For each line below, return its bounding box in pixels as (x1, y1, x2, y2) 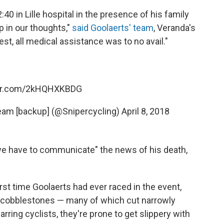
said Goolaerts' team (72, 22, 153, 33)
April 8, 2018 (121, 106, 169, 116)
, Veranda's (153, 22, 195, 33)
